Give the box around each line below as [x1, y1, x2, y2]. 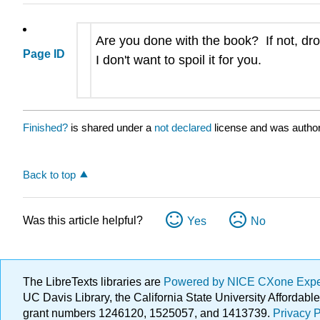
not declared [154, 121, 214, 134]
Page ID [23, 48, 65, 61]
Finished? [23, 121, 68, 134]
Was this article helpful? [23, 214, 143, 226]
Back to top [23, 168, 76, 181]
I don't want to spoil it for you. [96, 53, 262, 68]
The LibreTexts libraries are [23, 276, 164, 288]
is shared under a [68, 121, 154, 134]
